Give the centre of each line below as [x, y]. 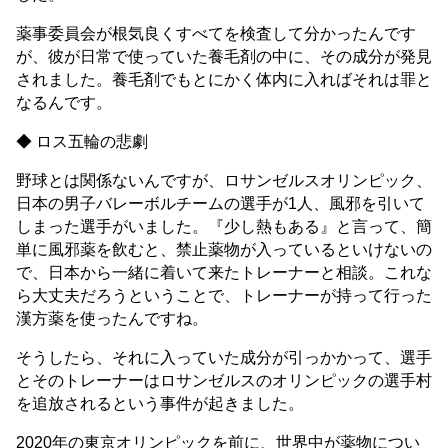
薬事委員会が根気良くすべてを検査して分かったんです [216, 33]
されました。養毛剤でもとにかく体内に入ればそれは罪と [224, 79]
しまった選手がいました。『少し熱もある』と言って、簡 [224, 226]
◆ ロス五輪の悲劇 [82, 141]
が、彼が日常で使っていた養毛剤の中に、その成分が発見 [224, 56]
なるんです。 [64, 102]
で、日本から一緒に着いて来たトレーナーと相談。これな [224, 272]
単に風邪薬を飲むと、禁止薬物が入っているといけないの [224, 249]
